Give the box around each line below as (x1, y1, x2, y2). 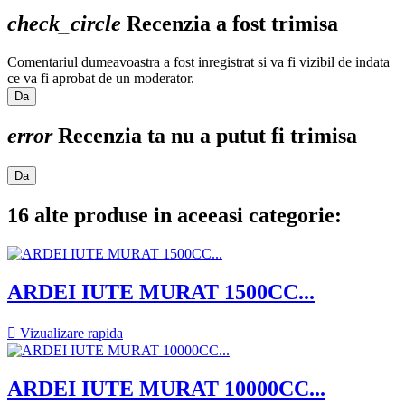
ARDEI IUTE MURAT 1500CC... (7, 279, 315, 304)
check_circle (7, 12, 121, 36)
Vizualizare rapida (16, 325, 123, 341)
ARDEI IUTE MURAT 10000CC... (7, 376, 325, 400)
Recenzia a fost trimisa (121, 12, 338, 36)
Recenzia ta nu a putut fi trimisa (52, 124, 357, 148)
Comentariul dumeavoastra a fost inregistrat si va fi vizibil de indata (7, 54, 390, 71)
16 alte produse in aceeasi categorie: (7, 202, 342, 227)
